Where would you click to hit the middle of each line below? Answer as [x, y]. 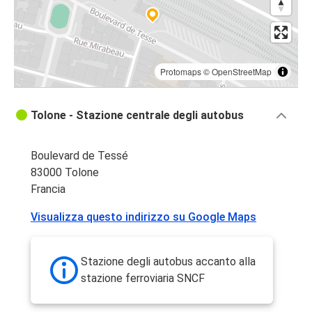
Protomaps [181, 72]
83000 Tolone [65, 173]
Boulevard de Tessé [79, 156]
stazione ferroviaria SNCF [143, 279]
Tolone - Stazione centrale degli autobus [137, 116]
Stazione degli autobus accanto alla [168, 262]
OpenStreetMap [242, 72]
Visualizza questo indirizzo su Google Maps [143, 217]
